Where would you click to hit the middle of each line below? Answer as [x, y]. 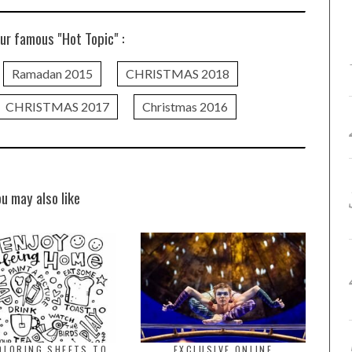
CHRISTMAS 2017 [57, 106]
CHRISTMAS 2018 [177, 73]
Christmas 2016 [185, 106]
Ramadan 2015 [52, 73]
